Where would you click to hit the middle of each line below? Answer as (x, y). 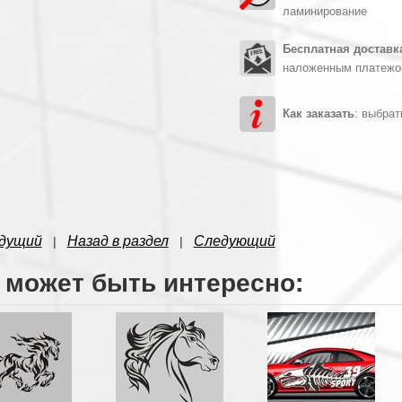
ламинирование (326, 11)
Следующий (234, 241)
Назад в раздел (118, 241)
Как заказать (318, 114)
